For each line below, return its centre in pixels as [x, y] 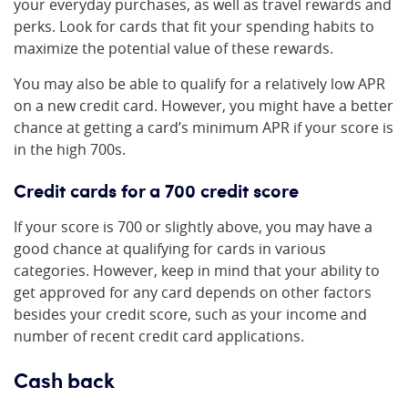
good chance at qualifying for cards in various [170, 249]
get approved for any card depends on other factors [193, 292]
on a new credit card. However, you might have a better [204, 106]
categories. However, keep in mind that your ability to [197, 270]
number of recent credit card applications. [159, 336]
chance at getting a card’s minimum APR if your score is [204, 127]
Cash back [64, 379]
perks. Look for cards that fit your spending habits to [194, 26]
